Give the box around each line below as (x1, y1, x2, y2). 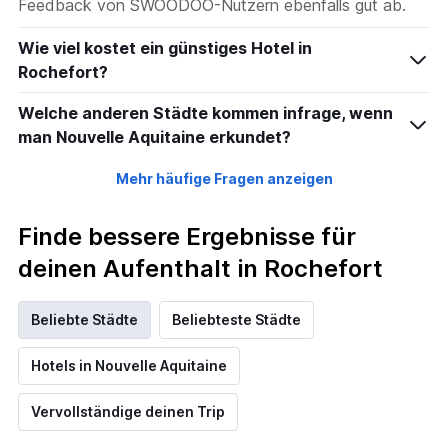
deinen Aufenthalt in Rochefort (18, 254, 383, 284)
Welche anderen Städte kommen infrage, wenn (18, 103, 393, 124)
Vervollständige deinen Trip (31, 403, 225, 421)
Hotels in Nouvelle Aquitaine (31, 357, 227, 375)
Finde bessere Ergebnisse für (18, 222, 356, 252)
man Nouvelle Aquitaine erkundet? (18, 127, 291, 148)
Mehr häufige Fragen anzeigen (115, 170, 333, 188)
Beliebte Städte (31, 311, 138, 329)
